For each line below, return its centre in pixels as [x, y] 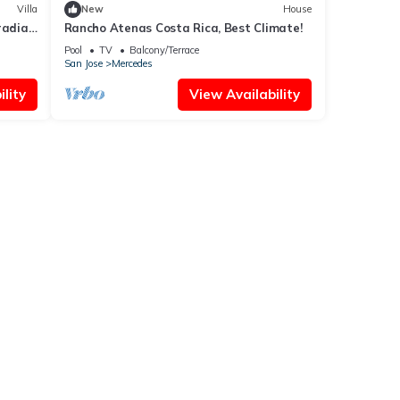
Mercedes [132, 63]
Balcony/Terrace [164, 50]
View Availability [245, 94]
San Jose [83, 63]
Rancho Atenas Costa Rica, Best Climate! [183, 27]
